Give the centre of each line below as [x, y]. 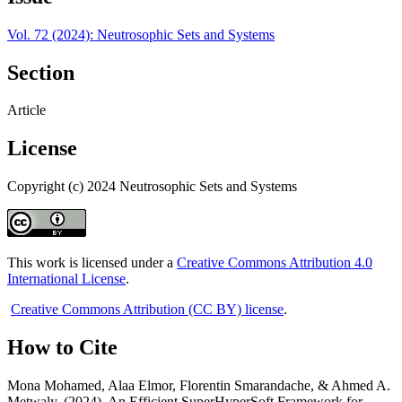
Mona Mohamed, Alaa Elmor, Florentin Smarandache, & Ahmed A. [199, 386]
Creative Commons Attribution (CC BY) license [147, 310]
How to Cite [62, 348]
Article [26, 110]
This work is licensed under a [92, 263]
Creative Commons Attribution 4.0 [275, 263]
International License [66, 279]
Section [41, 72]
